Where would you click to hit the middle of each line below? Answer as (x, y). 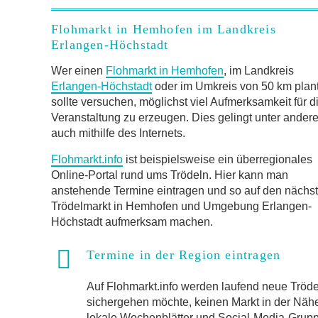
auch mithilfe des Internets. (118, 133)
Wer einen (78, 71)
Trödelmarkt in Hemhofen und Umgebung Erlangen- (181, 206)
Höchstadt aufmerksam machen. (132, 222)
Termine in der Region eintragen (184, 255)
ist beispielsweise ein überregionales (218, 159)
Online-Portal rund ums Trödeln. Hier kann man (170, 175)
